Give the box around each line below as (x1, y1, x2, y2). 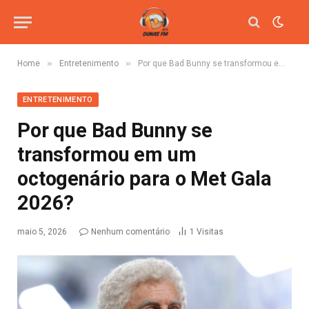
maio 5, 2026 (17, 227, 67, 237)
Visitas (197, 227, 223, 237)
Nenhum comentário (91, 227, 170, 237)
